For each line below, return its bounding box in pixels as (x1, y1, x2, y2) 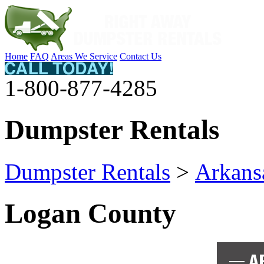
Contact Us (120, 51, 161, 61)
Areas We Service (51, 51, 117, 61)
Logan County (5, 198, 176, 229)
